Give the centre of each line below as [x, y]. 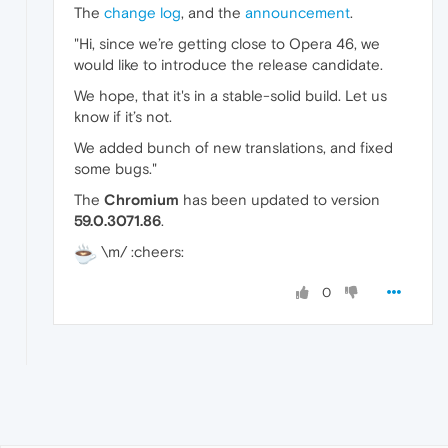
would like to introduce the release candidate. [228, 65]
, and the [213, 13]
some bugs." [115, 169]
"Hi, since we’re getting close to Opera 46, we [227, 44]
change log [142, 13]
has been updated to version [279, 200]
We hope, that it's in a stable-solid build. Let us [230, 96]
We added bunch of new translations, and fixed [233, 148]
